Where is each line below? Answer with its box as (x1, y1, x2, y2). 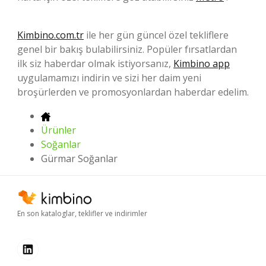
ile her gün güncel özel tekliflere (84, 28, 229, 42)
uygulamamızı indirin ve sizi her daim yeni (17, 71, 201, 84)
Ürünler (41, 123, 76, 137)
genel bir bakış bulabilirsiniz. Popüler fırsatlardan (17, 42, 237, 56)
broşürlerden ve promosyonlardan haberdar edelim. (17, 85, 249, 99)
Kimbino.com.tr (17, 28, 84, 42)
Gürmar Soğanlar (41, 151, 118, 165)
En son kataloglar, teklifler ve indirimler (17, 208, 147, 219)
